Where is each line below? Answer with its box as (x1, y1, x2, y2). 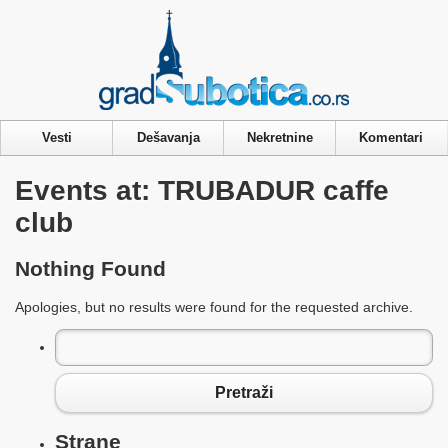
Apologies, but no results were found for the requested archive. (15, 298, 413, 315)
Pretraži (215, 384, 273, 402)
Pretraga (55, 330, 116, 348)
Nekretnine (247, 130, 313, 145)
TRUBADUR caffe (158, 174, 389, 206)
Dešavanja (137, 130, 200, 145)
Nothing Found (15, 257, 166, 281)
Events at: (15, 174, 158, 206)
